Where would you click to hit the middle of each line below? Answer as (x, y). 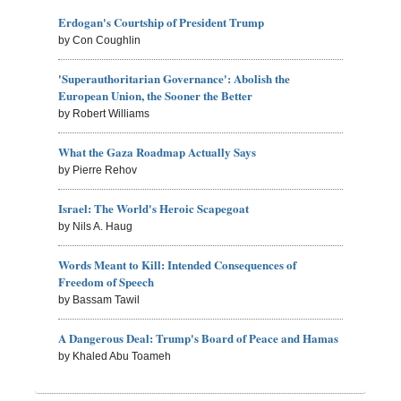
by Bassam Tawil (99, 300)
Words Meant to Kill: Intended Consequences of (178, 265)
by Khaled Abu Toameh (115, 357)
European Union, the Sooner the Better (156, 96)
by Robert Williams (104, 114)
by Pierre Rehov (98, 171)
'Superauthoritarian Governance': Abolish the (175, 79)
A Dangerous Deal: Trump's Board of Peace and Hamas (199, 338)
